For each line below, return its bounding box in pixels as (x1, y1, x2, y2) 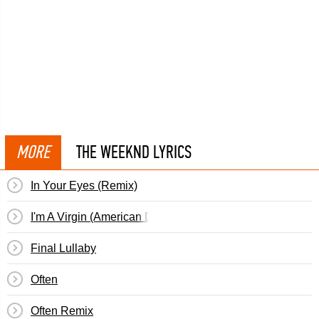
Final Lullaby (31, 242, 96, 254)
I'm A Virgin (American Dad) (31, 211, 169, 223)
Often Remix (31, 305, 93, 317)
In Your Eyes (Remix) (31, 179, 137, 192)
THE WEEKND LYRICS (76, 141, 192, 163)
